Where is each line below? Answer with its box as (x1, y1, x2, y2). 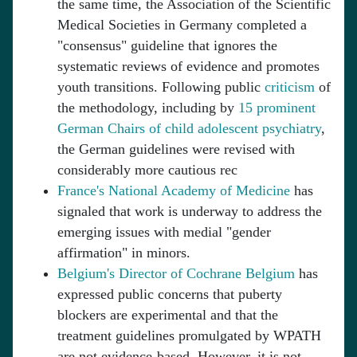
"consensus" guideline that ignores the (57, 37, 277, 54)
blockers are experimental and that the (57, 307, 278, 324)
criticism (265, 79, 315, 96)
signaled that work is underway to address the (57, 203, 322, 220)
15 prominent (238, 100, 316, 116)
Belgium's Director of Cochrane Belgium (57, 265, 295, 282)
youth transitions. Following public (57, 79, 265, 96)
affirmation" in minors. (57, 245, 190, 261)
